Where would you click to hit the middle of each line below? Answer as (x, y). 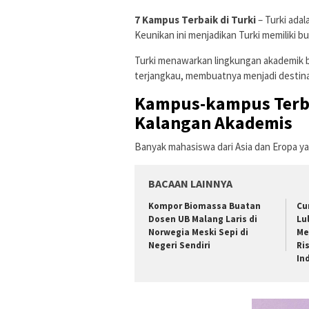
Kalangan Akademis (213, 122)
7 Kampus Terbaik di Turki (195, 19)
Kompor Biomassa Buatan (205, 206)
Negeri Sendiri (179, 245)
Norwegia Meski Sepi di (198, 232)
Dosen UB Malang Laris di (203, 219)
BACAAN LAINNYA (190, 183)
